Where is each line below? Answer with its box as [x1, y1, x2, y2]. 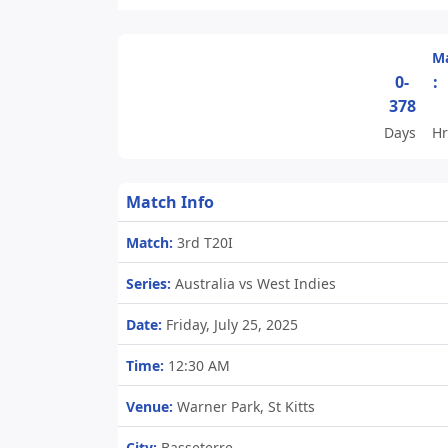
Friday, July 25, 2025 [162, 315, 298, 334]
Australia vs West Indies [171, 274, 336, 293]
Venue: [126, 397, 173, 416]
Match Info [126, 191, 214, 213]
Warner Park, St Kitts [173, 397, 315, 416]
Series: [126, 274, 171, 293]
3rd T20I [173, 233, 233, 252]
